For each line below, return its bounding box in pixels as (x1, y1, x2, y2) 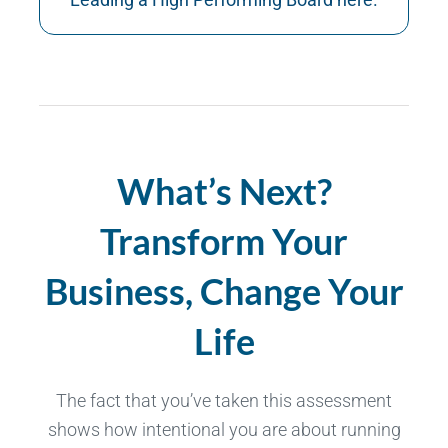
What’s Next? (116, 168, 332, 213)
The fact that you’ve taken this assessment (56, 389, 392, 411)
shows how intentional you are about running (47, 418, 401, 440)
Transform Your (100, 218, 348, 263)
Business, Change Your (44, 268, 404, 313)
